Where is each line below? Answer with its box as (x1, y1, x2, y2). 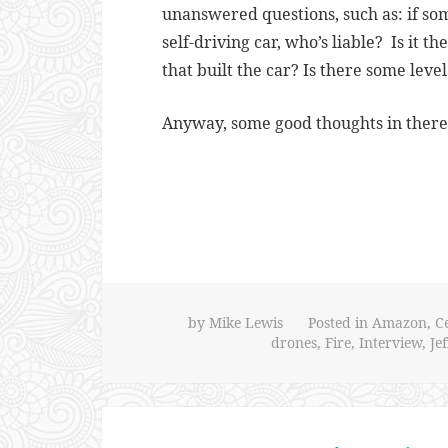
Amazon (371, 313, 427, 332)
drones (270, 333, 317, 352)
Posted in (307, 313, 372, 332)
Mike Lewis (208, 313, 283, 332)
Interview (358, 333, 422, 352)
